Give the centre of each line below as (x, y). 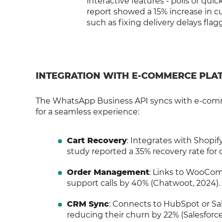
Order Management (108, 172)
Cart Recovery (97, 140)
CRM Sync (88, 204)
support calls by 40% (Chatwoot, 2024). (143, 183)
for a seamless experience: (87, 112)
